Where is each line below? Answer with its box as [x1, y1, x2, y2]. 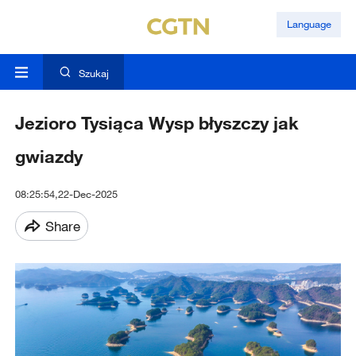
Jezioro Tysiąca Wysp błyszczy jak [14, 112, 299, 134]
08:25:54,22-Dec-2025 [14, 188, 118, 201]
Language [286, 17, 331, 31]
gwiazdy [14, 145, 83, 168]
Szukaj [78, 67, 109, 80]
